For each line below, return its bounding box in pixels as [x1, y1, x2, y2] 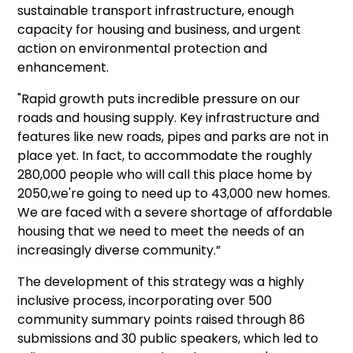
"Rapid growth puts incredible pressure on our [17, 90, 301, 108]
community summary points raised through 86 [17, 310, 306, 329]
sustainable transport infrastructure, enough [17, 2, 295, 20]
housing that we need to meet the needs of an [17, 222, 305, 240]
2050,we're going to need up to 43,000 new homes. [17, 184, 331, 203]
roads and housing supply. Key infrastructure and [17, 109, 320, 127]
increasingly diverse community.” [17, 241, 221, 259]
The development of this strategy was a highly [17, 273, 305, 291]
